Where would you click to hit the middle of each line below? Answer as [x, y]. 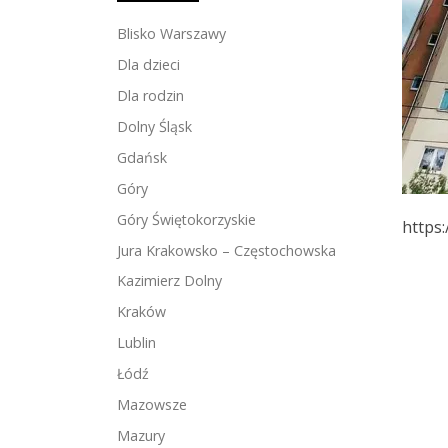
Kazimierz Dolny [169, 281]
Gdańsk [142, 157]
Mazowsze [152, 405]
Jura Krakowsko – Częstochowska [226, 250]
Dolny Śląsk [154, 126]
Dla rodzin [150, 95]
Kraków [141, 312]
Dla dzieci [148, 64]
